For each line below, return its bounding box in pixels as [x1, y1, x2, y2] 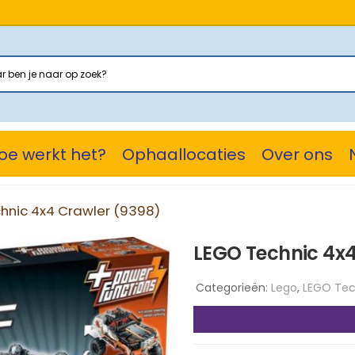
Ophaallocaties [122, 143, 246, 166]
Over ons [261, 143, 333, 166]
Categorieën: [196, 279, 268, 296]
